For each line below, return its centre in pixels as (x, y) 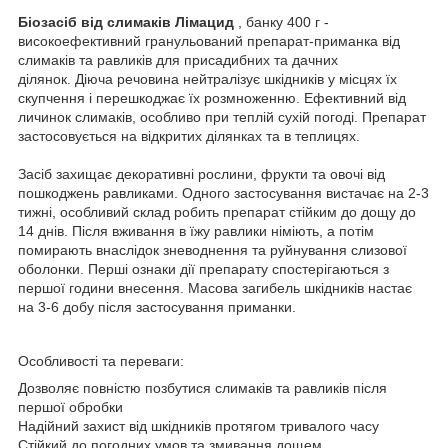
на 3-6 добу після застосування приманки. (157, 306)
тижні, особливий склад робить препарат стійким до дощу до (217, 211)
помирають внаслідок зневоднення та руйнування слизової (212, 249)
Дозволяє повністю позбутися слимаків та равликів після (202, 387)
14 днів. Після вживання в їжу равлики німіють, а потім (196, 230)
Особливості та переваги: (101, 360)
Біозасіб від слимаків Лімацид (126, 21)
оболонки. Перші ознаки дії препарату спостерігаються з (203, 268)
